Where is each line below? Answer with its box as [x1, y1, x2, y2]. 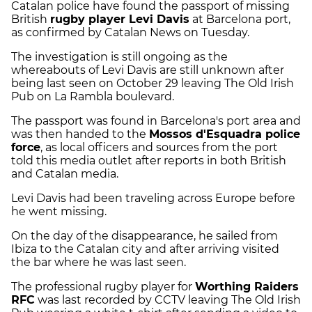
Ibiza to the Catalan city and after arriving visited [11, 242, 279, 256]
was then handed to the [11, 127, 149, 141]
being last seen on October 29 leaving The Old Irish [11, 77, 294, 91]
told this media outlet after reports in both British [11, 154, 286, 168]
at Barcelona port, [189, 13, 290, 26]
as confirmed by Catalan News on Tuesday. [11, 26, 252, 40]
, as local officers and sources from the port [40, 141, 278, 155]
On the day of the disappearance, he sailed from [11, 229, 278, 243]
